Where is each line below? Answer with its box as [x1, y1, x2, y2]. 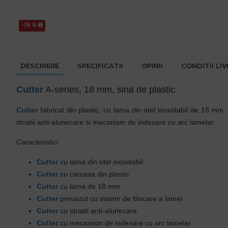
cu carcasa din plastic [58, 170, 129, 178]
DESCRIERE [20, 62, 59, 70]
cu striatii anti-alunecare [58, 207, 137, 215]
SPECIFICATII [77, 62, 123, 70]
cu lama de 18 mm [58, 182, 120, 190]
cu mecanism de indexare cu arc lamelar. [58, 219, 192, 227]
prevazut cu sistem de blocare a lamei [58, 194, 182, 203]
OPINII [141, 62, 163, 70]
